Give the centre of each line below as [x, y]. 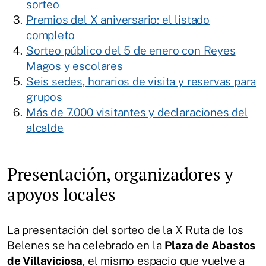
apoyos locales [61, 194]
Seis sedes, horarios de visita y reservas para [141, 81]
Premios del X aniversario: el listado [118, 20]
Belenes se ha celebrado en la [86, 245]
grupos [44, 97]
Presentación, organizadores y [120, 174]
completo [50, 35]
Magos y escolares [75, 66]
